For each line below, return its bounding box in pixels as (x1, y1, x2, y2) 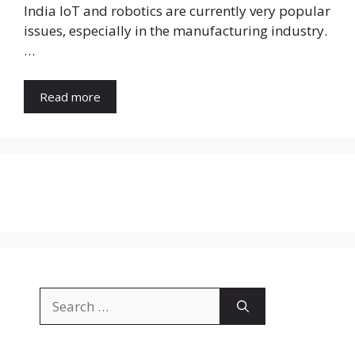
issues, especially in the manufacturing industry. (24, 21, 327, 40)
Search (39, 288, 81, 306)
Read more (40, 89, 101, 105)
